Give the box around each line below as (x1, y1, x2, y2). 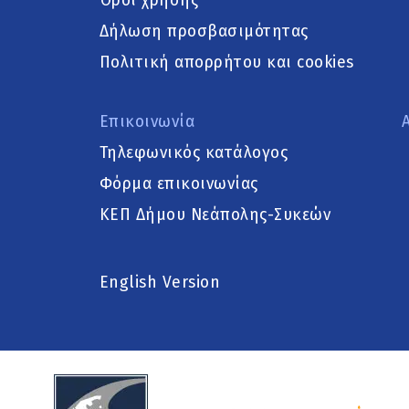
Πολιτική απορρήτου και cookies (99, 53, 354, 73)
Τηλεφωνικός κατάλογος (99, 143, 288, 163)
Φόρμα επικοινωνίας (99, 174, 258, 194)
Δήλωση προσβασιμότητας (99, 22, 309, 42)
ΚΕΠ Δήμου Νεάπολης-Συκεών (99, 205, 330, 225)
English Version (99, 273, 220, 293)
